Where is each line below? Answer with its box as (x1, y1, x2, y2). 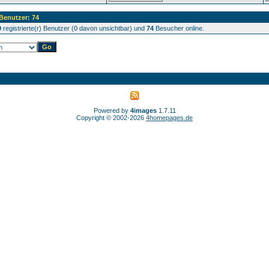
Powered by (93, 107, 130, 114)
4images (130, 107, 157, 114)
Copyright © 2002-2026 (76, 114, 146, 121)
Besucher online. (154, 25, 204, 32)
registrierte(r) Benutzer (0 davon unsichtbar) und (1, 25, 147, 32)
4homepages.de (146, 114, 193, 121)
